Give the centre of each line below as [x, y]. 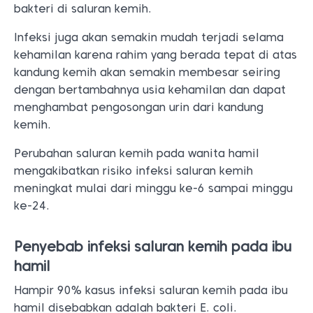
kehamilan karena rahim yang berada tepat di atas [155, 55]
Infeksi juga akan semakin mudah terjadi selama [149, 37]
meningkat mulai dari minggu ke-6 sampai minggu [153, 188]
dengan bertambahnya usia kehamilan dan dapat [150, 90]
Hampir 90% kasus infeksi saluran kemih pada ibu [151, 290]
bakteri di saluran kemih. [83, 9]
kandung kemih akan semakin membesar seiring [147, 72]
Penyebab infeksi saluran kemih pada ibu [153, 247]
